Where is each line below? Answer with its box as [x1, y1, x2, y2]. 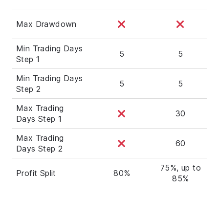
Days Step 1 [16, 113, 62, 124]
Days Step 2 [16, 143, 63, 153]
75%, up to [160, 162, 201, 173]
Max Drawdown [16, 19, 77, 29]
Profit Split [16, 168, 56, 178]
